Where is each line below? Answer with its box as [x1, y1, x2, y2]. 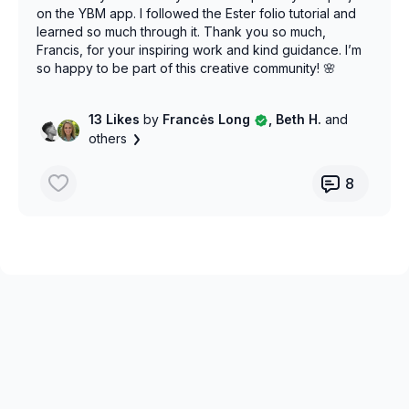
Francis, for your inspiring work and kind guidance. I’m [37, 42, 362, 58]
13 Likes [89, 111, 144, 127]
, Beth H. [268, 111, 326, 127]
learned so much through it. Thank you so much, [37, 24, 326, 39]
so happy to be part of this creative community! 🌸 [37, 60, 336, 76]
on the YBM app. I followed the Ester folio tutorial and [37, 5, 356, 21]
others [89, 130, 128, 146]
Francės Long [159, 111, 255, 127]
